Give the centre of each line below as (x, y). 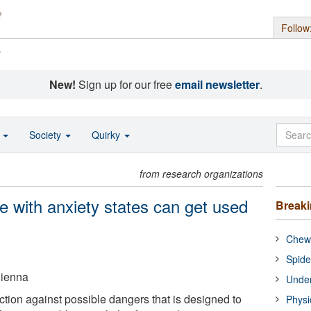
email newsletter (217, 84)
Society (47, 135)
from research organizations (202, 174)
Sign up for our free (125, 84)
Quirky (107, 135)
